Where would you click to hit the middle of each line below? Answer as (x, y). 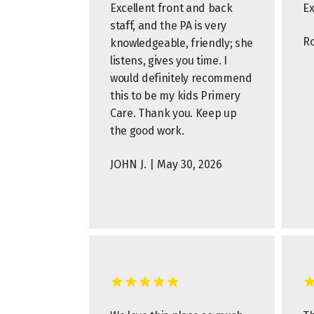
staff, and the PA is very (168, 26)
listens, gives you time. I (169, 61)
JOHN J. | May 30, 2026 (166, 164)
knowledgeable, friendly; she (182, 43)
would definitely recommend (181, 78)
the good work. (147, 131)
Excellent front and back (171, 8)
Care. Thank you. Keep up (173, 113)
